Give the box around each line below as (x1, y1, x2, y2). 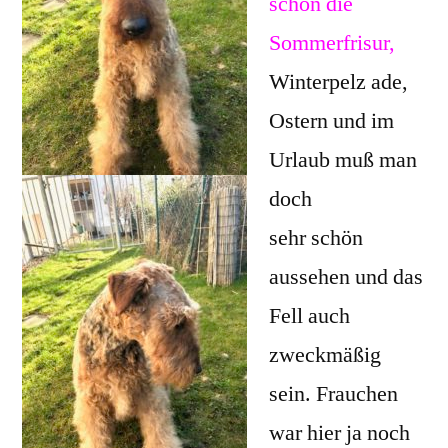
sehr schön (269, 223, 363, 252)
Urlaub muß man (269, 145, 417, 174)
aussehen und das (269, 262, 423, 291)
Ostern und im (269, 106, 394, 135)
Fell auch (269, 301, 350, 330)
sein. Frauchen (269, 379, 398, 408)
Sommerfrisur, (269, 28, 395, 57)
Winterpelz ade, (269, 67, 408, 96)
